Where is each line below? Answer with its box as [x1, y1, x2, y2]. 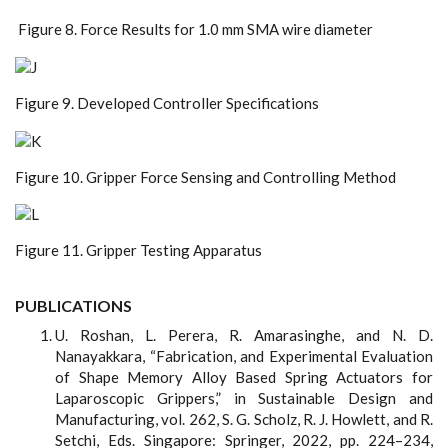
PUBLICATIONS [15, 296, 132, 316]
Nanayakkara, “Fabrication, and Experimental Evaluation [55, 347, 433, 366]
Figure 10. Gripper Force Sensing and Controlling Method [15, 167, 396, 186]
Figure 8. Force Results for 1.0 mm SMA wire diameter [15, 20, 373, 39]
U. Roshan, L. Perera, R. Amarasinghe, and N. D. [55, 326, 433, 345]
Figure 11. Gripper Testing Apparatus [15, 241, 262, 260]
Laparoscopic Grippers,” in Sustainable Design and [55, 389, 433, 408]
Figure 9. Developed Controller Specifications [15, 94, 319, 113]
